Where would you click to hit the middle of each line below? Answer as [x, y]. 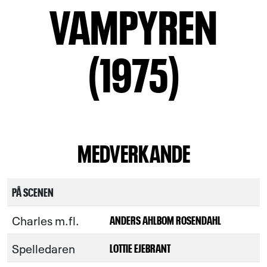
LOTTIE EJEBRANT [140, 248]
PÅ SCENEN [33, 192]
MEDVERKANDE [133, 152]
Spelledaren [44, 248]
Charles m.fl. [46, 220]
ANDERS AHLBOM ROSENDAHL [165, 220]
